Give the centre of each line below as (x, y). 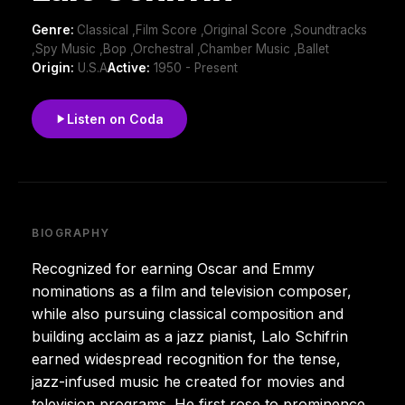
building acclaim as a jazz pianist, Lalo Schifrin (190, 336)
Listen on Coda (115, 118)
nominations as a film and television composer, (192, 291)
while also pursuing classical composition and (188, 313)
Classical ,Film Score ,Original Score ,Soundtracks (222, 29)
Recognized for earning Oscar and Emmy (173, 268)
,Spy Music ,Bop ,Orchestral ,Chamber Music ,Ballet (180, 48)
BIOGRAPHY (71, 232)
